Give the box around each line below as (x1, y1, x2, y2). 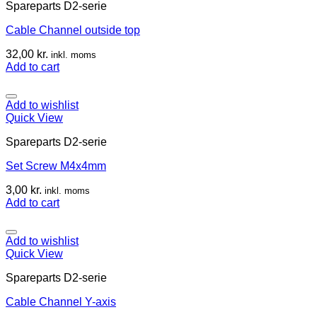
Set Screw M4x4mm (6, 159, 106, 172)
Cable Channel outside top (6, 23, 140, 36)
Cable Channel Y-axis (6, 295, 116, 308)
